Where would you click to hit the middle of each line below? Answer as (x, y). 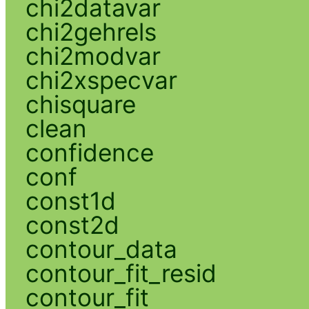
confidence (89, 152)
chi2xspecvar (101, 80)
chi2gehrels (91, 31)
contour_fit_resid (121, 273)
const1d (70, 200)
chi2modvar (93, 56)
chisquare (80, 104)
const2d (72, 225)
